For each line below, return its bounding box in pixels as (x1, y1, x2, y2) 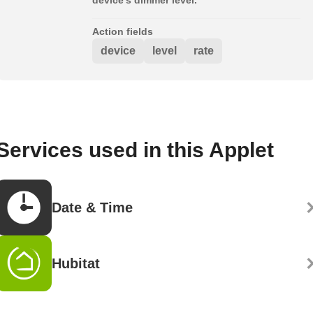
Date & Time (52, 199, 133, 215)
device (101, 44, 136, 57)
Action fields (92, 25, 153, 37)
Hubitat (52, 255, 100, 271)
